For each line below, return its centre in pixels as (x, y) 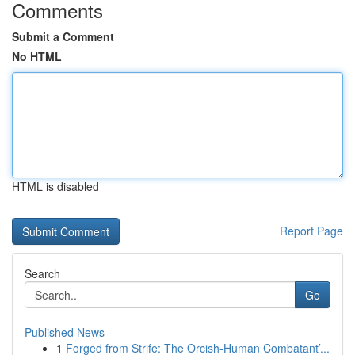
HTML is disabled (55, 186)
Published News (65, 332)
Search (42, 273)
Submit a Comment (63, 36)
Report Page (311, 231)
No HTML (37, 56)
